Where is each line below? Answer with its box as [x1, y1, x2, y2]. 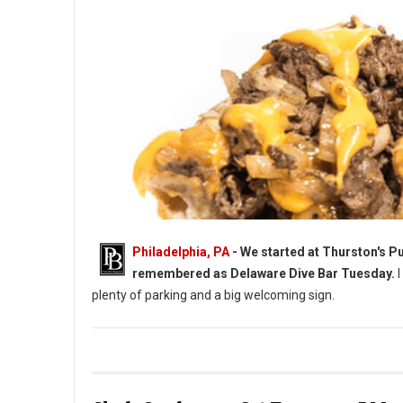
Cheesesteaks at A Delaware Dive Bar [96, 372, 285, 386]
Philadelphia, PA [132, 245, 229, 259]
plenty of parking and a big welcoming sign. [92, 288, 335, 302]
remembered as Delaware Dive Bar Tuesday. [132, 266, 395, 281]
